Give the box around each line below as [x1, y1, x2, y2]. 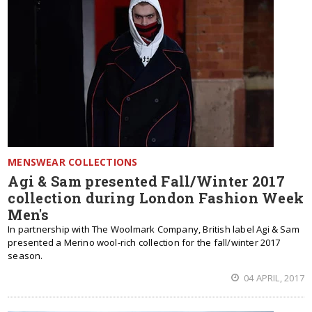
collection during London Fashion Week [8, 189, 304, 207]
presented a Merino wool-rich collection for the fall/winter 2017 [8, 236, 281, 249]
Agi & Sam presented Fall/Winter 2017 [8, 172, 286, 190]
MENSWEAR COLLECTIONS [8, 155, 138, 169]
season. [8, 249, 43, 262]
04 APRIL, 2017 [241, 272, 304, 284]
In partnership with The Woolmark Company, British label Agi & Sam [8, 223, 299, 235]
